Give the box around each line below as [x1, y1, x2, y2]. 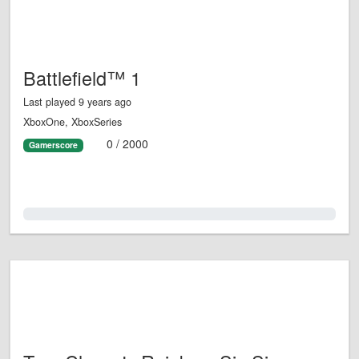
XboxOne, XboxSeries [23, 115, 122, 130]
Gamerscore [28, 139, 78, 151]
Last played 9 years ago [23, 95, 131, 110]
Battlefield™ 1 [23, 64, 141, 92]
